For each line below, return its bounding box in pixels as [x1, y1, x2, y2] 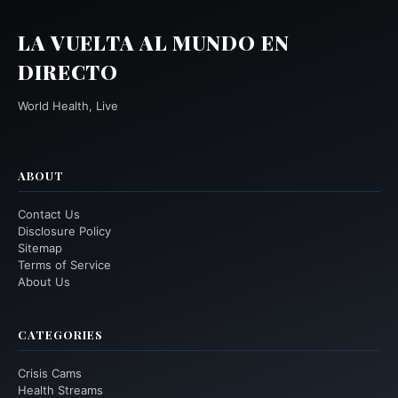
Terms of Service [18, 257, 111, 272]
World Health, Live [18, 98, 118, 113]
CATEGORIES [18, 326, 103, 342]
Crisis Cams [18, 365, 82, 380]
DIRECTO [18, 58, 119, 85]
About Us [18, 274, 70, 289]
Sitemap [18, 240, 62, 255]
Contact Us [18, 206, 80, 221]
